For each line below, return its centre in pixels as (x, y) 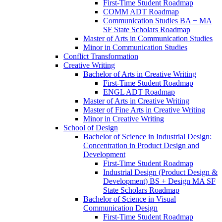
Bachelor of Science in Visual (130, 199)
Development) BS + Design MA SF (159, 181)
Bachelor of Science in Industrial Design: (147, 137)
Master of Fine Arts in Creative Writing (144, 110)
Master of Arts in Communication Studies (148, 38)
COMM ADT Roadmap (141, 12)
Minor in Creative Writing (124, 119)
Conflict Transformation (101, 56)
